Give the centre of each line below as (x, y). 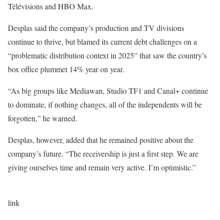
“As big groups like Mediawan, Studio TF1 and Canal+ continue (108, 90)
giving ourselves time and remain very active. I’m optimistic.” (102, 167)
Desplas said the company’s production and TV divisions (96, 27)
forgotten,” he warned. (42, 118)
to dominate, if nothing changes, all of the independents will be (105, 104)
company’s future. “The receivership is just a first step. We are (103, 153)
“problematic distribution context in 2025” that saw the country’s (107, 55)
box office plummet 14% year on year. (66, 69)
